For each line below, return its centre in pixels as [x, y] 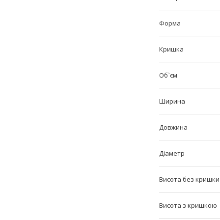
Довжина [173, 127]
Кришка [171, 49]
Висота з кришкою [188, 205]
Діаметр [172, 153]
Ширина [172, 101]
